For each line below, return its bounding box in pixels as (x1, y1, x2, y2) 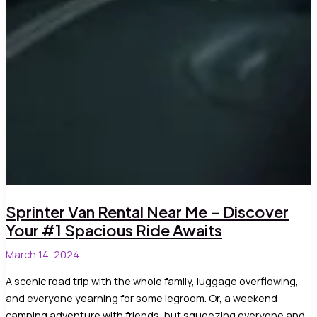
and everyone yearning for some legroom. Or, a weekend (6, 290, 277, 305)
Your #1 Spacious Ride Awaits (6, 220, 222, 241)
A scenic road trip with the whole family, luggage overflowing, (6, 273, 299, 288)
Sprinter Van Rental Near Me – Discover (6, 202, 289, 222)
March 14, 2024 (6, 247, 79, 262)
